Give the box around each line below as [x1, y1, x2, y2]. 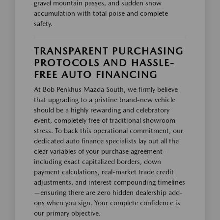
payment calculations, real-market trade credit [34, 167, 174, 176]
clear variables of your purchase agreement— [34, 147, 169, 155]
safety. [34, 19, 53, 27]
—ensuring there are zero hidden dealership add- [34, 188, 183, 196]
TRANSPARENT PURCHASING [34, 45, 184, 57]
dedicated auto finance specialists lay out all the [34, 137, 179, 145]
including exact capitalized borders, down [34, 157, 161, 165]
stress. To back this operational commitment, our [34, 126, 183, 135]
